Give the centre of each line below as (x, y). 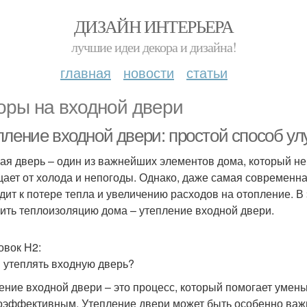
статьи (207, 72)
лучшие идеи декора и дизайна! (153, 47)
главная (86, 72)
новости (149, 72)
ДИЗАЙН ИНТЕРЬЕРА (153, 26)
